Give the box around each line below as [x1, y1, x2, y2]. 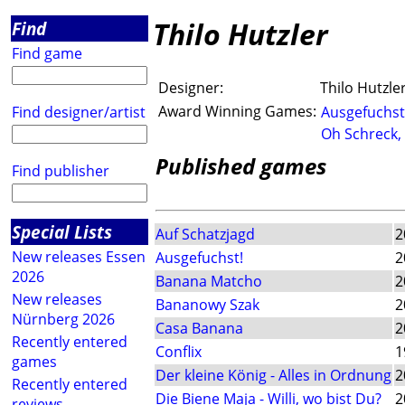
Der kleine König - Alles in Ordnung [155, 365, 391, 386]
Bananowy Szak [155, 295, 259, 316]
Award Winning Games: [158, 101, 316, 122]
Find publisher [12, 161, 109, 181]
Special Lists [12, 220, 112, 244]
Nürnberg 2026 [12, 309, 115, 329]
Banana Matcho [155, 271, 262, 292]
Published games [155, 151, 326, 182]
